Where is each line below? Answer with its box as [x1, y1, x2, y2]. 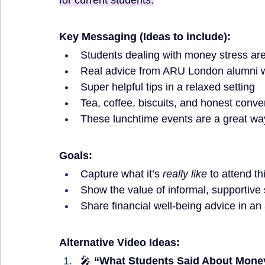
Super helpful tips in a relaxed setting [80, 81, 255, 93]
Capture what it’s [80, 168, 163, 180]
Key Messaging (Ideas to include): [59, 31, 231, 43]
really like [163, 168, 207, 180]
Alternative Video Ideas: [59, 237, 180, 248]
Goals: [59, 150, 92, 161]
